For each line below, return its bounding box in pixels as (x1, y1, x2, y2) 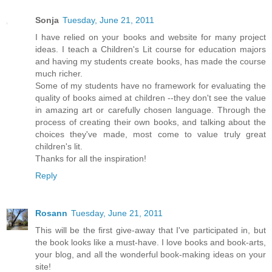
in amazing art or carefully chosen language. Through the (35, 104, 266, 115)
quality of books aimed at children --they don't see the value (35, 92, 266, 103)
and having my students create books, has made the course (35, 56, 266, 66)
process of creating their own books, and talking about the (35, 117, 266, 127)
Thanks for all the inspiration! (35, 153, 146, 163)
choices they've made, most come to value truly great (35, 129, 266, 139)
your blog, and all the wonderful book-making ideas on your (35, 249, 266, 259)
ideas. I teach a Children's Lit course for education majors (35, 44, 266, 54)
